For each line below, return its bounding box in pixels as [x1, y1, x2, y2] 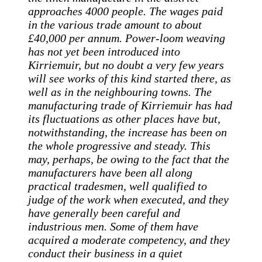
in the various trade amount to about [28, 18, 202, 31]
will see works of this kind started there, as [28, 71, 231, 85]
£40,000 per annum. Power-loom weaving [28, 31, 225, 44]
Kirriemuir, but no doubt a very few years [28, 58, 224, 71]
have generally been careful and [28, 206, 180, 219]
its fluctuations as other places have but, [28, 112, 220, 125]
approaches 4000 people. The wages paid [28, 4, 223, 18]
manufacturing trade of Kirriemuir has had [28, 98, 232, 112]
